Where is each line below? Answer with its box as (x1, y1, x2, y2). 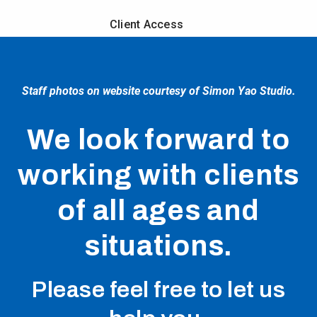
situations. (83, 231, 234, 261)
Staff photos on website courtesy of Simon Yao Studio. (21, 84, 296, 98)
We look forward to (27, 125, 290, 155)
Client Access (109, 18, 184, 32)
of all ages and (57, 195, 260, 226)
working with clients (18, 160, 299, 190)
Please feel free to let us (32, 277, 285, 302)
